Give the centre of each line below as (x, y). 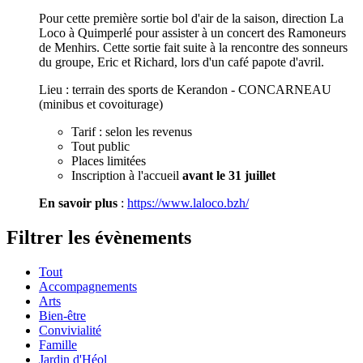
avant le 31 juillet (229, 176)
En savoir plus (78, 203)
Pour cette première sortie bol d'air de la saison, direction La (191, 19)
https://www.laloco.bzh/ (188, 203)
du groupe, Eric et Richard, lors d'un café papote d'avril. (181, 62)
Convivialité (70, 330)
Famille (58, 344)
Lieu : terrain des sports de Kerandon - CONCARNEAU (185, 90)
